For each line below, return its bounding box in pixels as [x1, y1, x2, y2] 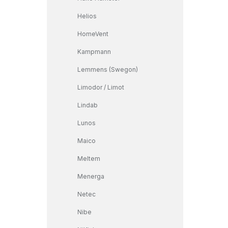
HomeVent [77, 30, 108, 38]
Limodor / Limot [77, 83, 124, 91]
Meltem [77, 155, 100, 162]
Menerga [77, 173, 104, 180]
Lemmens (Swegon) [77, 66, 138, 73]
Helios [77, 12, 97, 20]
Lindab [77, 101, 98, 109]
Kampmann [77, 48, 111, 55]
